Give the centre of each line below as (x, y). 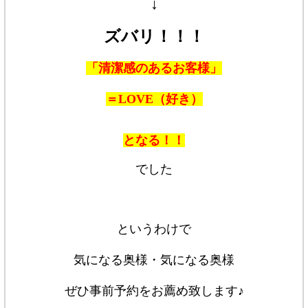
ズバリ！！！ (154, 36)
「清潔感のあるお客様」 (154, 68)
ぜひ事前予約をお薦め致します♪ (154, 291)
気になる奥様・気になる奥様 (154, 260)
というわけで (154, 229)
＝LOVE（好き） (154, 99)
